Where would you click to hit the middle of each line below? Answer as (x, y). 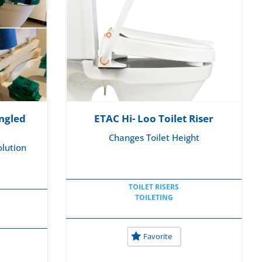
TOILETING (154, 197)
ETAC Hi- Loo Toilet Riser (154, 118)
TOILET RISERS (154, 187)
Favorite (158, 237)
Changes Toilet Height (154, 137)
